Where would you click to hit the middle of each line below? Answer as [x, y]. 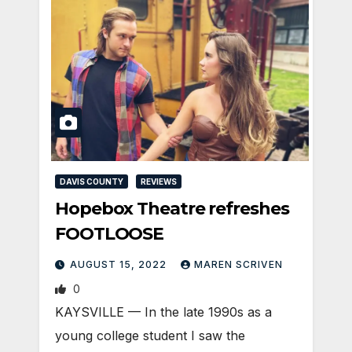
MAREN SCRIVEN [238, 265]
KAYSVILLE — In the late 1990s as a [163, 312]
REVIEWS [159, 182]
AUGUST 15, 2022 [120, 265]
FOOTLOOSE [110, 234]
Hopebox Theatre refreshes [172, 209]
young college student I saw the [150, 336]
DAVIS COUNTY [92, 182]
